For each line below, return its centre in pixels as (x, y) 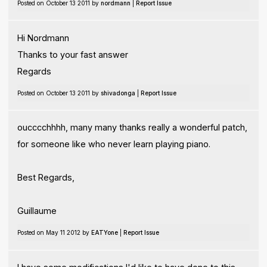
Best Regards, (46, 178)
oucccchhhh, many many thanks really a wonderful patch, (132, 128)
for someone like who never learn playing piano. (114, 144)
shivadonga (118, 93)
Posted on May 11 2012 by (54, 233)
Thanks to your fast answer (72, 54)
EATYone (104, 233)
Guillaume (37, 211)
